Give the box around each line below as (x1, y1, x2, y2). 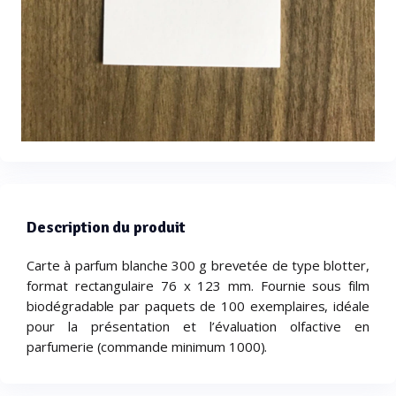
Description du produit (27, 217, 187, 238)
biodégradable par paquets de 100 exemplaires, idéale (27, 297, 369, 316)
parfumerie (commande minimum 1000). (27, 338, 268, 356)
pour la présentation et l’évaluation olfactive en (27, 317, 369, 336)
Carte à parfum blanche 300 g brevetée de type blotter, (27, 256, 369, 275)
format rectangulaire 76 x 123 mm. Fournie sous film (27, 277, 369, 295)
